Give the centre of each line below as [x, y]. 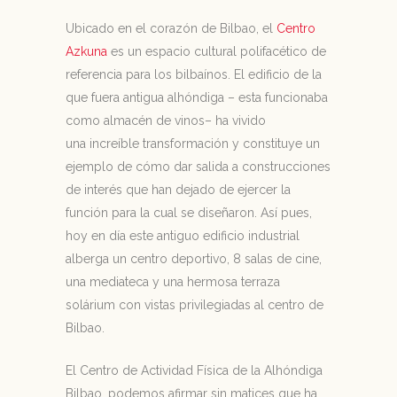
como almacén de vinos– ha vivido [166, 121]
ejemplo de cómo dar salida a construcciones [198, 167]
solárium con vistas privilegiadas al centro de [195, 305]
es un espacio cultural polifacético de [217, 51]
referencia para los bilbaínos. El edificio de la [194, 74]
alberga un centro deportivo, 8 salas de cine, [194, 259]
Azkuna [86, 51]
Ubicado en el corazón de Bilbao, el [171, 28]
